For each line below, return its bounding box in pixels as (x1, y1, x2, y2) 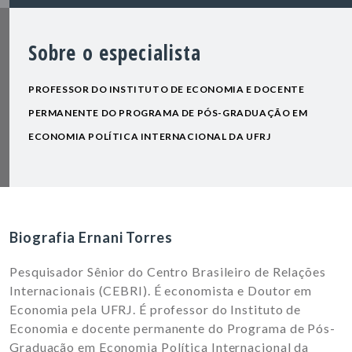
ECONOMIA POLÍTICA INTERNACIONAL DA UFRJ (28, 130, 271, 143)
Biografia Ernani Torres (9, 229, 173, 247)
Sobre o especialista (28, 38, 202, 68)
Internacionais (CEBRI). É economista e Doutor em (9, 283, 313, 299)
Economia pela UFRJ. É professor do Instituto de (9, 302, 302, 317)
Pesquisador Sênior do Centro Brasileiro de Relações (9, 264, 326, 280)
